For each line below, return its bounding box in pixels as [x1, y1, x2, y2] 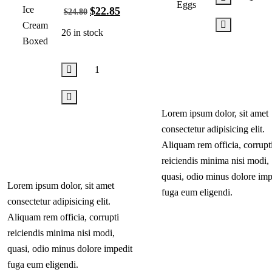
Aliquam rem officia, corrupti [7, 211, 119, 222]
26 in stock [61, 27, 103, 38]
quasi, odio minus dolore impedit [7, 243, 132, 254]
